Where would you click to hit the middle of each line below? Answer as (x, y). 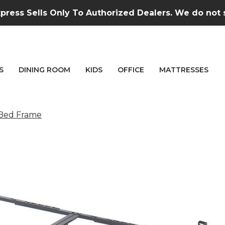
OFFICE (131, 70)
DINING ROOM (44, 70)
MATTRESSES (184, 70)
